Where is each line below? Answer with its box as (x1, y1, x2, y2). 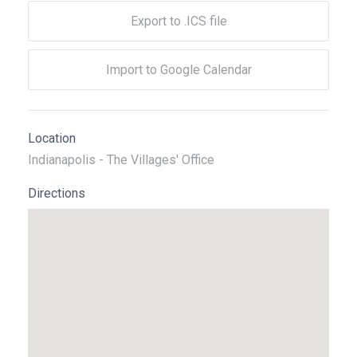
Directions (28, 186, 85, 201)
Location (28, 131, 76, 146)
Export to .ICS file (130, 14, 227, 29)
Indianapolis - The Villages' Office (28, 152, 214, 167)
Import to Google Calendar (105, 62, 252, 77)
